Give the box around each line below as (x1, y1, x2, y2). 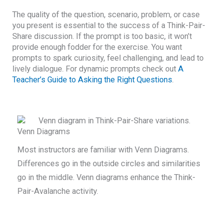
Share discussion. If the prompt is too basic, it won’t (12, 31, 192, 41)
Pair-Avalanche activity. (17, 186, 103, 196)
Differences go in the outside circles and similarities (17, 158, 201, 168)
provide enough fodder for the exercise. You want (12, 42, 183, 52)
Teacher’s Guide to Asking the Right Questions (12, 74, 173, 84)
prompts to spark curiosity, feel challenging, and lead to (12, 53, 204, 63)
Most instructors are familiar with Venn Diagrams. (17, 145, 189, 154)
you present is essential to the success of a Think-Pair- (12, 20, 206, 30)
